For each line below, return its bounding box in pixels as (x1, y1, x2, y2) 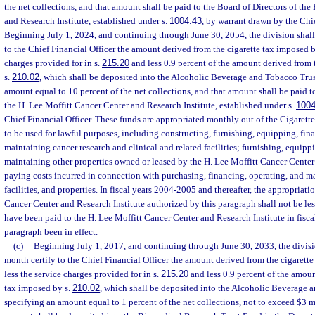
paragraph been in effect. (4, 226, 98, 237)
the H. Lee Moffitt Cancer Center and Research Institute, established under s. (4, 100, 296, 110)
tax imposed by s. (4, 283, 72, 293)
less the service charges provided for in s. (4, 269, 161, 279)
